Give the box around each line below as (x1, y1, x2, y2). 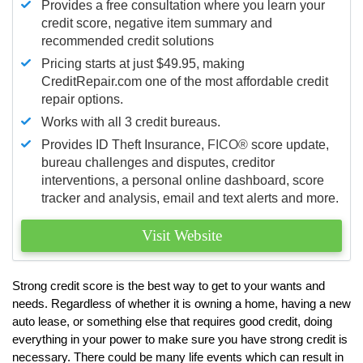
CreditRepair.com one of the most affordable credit (41, 74, 328, 88)
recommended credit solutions (41, 33, 214, 48)
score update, (248, 137, 329, 152)
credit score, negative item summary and (41, 15, 272, 30)
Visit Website (141, 226, 222, 244)
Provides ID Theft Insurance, (41, 137, 207, 152)
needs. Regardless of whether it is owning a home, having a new (12, 296, 351, 310)
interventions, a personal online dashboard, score (41, 173, 324, 187)
